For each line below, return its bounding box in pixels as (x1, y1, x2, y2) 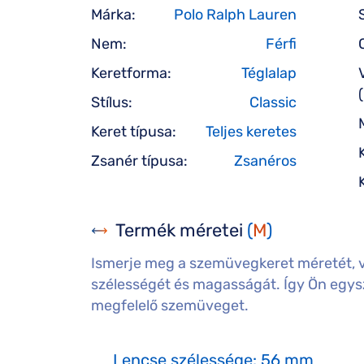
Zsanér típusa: (91, 152, 188, 170)
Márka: (91, 6, 136, 24)
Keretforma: (91, 64, 171, 82)
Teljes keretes (206, 123, 297, 141)
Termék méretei (115, 219, 247, 241)
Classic (249, 93, 297, 111)
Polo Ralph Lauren (174, 6, 297, 24)
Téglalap (241, 64, 297, 82)
